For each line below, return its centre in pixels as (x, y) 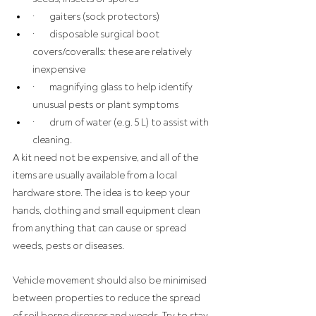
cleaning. (52, 140)
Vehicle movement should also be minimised (111, 280)
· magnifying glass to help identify (114, 87)
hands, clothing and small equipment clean (108, 211)
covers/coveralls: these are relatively (113, 52)
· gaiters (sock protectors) (96, 17)
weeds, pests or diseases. (68, 246)
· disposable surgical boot (97, 34)
